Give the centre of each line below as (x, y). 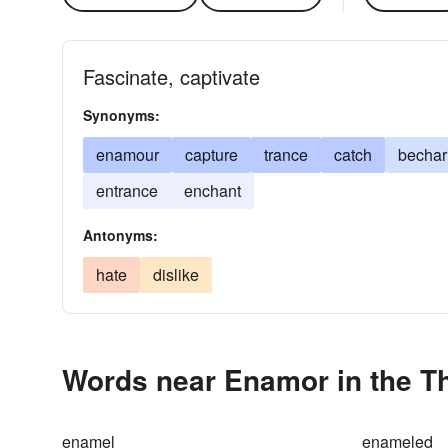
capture (211, 154)
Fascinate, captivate (171, 76)
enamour (127, 154)
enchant (212, 190)
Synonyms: (121, 115)
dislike (176, 274)
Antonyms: (120, 235)
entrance (127, 190)
